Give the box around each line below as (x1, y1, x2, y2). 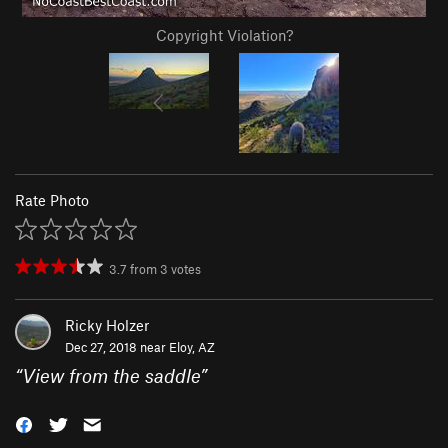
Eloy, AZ (169, 339, 215, 356)
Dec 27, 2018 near (65, 339, 169, 356)
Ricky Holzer (65, 316, 149, 335)
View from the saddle (22, 364, 200, 388)
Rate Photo (15, 191, 89, 210)
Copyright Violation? (155, 26, 293, 45)
